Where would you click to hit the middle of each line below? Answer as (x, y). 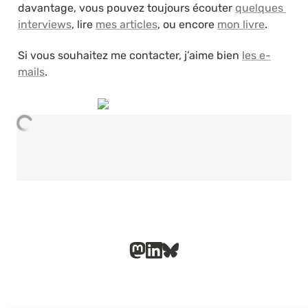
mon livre (241, 24)
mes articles (126, 24)
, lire (84, 24)
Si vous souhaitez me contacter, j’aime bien (130, 55)
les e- (256, 55)
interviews (45, 24)
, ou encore (187, 24)
